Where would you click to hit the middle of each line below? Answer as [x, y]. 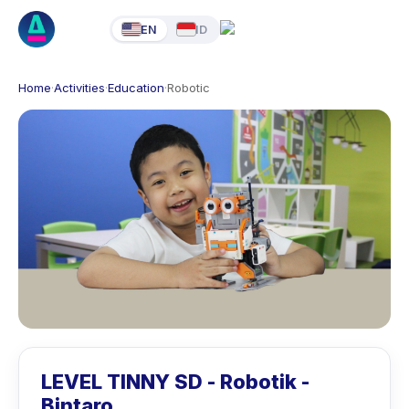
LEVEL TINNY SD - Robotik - [175, 382]
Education [136, 88]
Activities [79, 88]
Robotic [189, 88]
